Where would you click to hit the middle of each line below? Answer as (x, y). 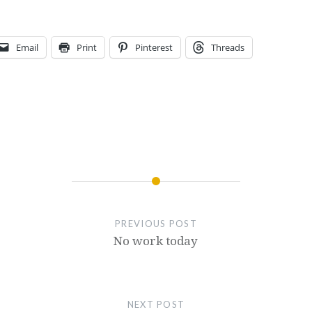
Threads (228, 47)
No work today (156, 240)
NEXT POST (156, 304)
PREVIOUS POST (156, 223)
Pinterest (154, 47)
